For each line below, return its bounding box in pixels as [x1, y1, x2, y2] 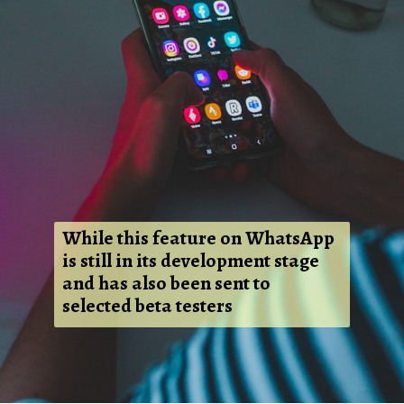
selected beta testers [61, 292, 233, 320]
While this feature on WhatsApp [61, 225, 335, 252]
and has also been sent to [61, 270, 271, 298]
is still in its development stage [61, 247, 319, 275]
